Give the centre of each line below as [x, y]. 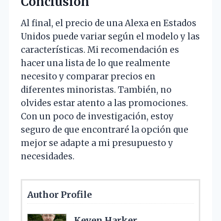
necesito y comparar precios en [88, 77]
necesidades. [48, 157]
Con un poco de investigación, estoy [97, 117]
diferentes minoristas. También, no [96, 90]
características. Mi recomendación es [100, 50]
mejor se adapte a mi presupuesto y [97, 143]
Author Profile [59, 195]
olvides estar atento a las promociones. [104, 103]
